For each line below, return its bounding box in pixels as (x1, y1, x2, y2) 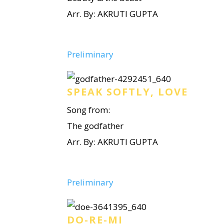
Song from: (67, 104, 110, 115)
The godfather (67, 120, 124, 131)
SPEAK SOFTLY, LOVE (67, 85, 188, 98)
